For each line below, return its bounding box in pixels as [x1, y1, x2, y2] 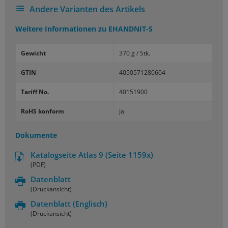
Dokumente [15, 130, 57, 140]
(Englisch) [73, 198, 107, 209]
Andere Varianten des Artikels [30, 4, 145, 15]
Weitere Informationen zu [15, 24, 106, 34]
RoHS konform [21, 107, 64, 116]
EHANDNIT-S [106, 24, 153, 34]
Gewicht [21, 49, 46, 58]
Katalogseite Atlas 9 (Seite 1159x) [31, 150, 153, 160]
